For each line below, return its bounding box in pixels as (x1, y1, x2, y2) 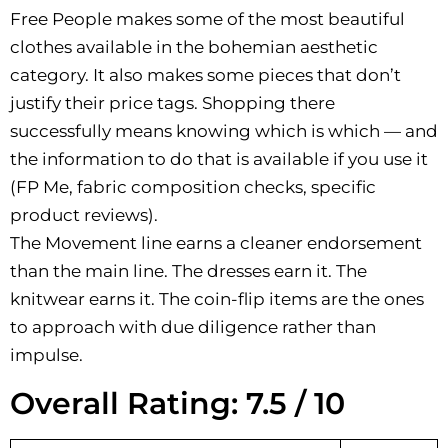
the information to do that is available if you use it (10, 149, 428, 170)
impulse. (10, 345, 83, 366)
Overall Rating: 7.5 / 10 (10, 385, 345, 423)
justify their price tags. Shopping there (10, 93, 335, 114)
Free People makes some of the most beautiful (10, 9, 405, 30)
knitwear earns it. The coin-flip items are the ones (10, 289, 424, 310)
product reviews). (10, 205, 158, 226)
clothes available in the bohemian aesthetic (10, 37, 378, 58)
